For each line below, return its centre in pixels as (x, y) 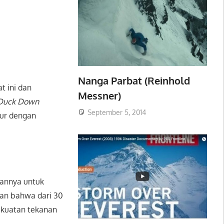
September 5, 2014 (116, 112)
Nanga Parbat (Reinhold (134, 80)
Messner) (99, 95)
